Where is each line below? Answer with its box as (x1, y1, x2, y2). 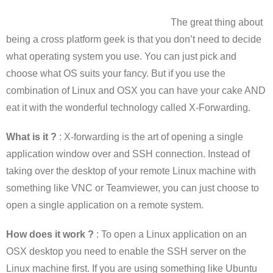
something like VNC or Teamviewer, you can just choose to (6, 183, 259, 193)
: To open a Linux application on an (94, 229, 247, 239)
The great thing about (171, 17, 263, 27)
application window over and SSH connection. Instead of (6, 149, 250, 159)
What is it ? (6, 132, 57, 142)
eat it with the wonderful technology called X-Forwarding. (6, 102, 250, 113)
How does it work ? (6, 229, 94, 239)
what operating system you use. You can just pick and (6, 51, 236, 62)
